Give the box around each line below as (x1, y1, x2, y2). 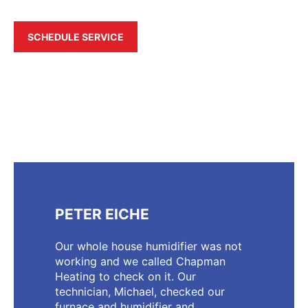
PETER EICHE (55, 205, 149, 223)
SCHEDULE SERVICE (27, 30, 124, 43)
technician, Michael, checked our (55, 284, 225, 298)
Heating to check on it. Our (55, 269, 196, 283)
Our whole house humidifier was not (55, 239, 242, 253)
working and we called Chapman (55, 254, 225, 268)
